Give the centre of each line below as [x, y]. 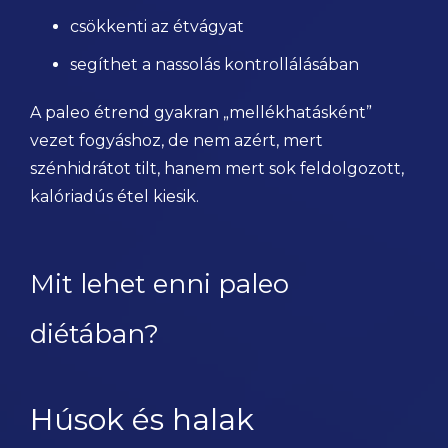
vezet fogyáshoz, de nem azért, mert [176, 140]
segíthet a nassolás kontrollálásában [214, 64]
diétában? [94, 334]
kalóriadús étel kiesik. [114, 196]
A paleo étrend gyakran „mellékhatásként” [201, 112]
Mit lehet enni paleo [159, 284]
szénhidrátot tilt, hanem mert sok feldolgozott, [217, 168]
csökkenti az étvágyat [157, 26]
